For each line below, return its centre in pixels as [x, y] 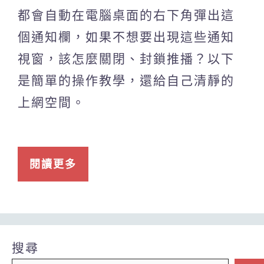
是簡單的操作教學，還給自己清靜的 [126, 80]
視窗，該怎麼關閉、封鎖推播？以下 [126, 58]
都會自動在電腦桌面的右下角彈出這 [126, 15]
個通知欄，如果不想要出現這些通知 [126, 37]
